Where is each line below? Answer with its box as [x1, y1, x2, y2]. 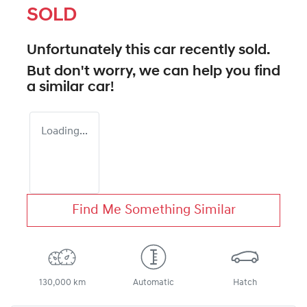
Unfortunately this [27, 42, 153, 58]
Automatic [132, 278, 174, 287]
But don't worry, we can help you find [27, 64, 280, 79]
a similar [27, 79, 88, 95]
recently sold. [176, 42, 270, 58]
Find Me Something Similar [71, 203, 236, 217]
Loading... [41, 125, 88, 137]
